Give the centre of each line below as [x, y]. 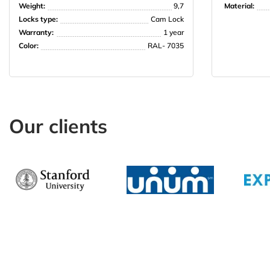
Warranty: [36, 33]
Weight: [32, 6]
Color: [29, 46]
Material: [239, 6]
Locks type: [38, 19]
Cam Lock [167, 19]
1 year [174, 33]
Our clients [58, 126]
